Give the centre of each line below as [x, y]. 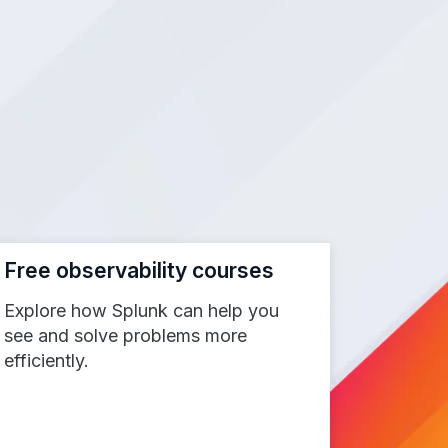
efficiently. [47, 360]
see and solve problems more [126, 335]
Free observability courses [139, 270]
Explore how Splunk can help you [142, 310]
